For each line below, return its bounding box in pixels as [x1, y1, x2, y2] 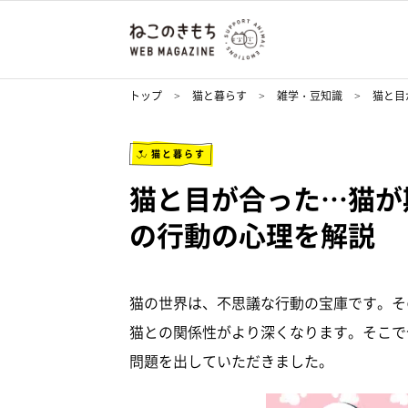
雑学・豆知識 [277, 87, 342, 105]
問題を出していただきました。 [129, 350, 333, 372]
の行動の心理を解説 [129, 214, 375, 256]
